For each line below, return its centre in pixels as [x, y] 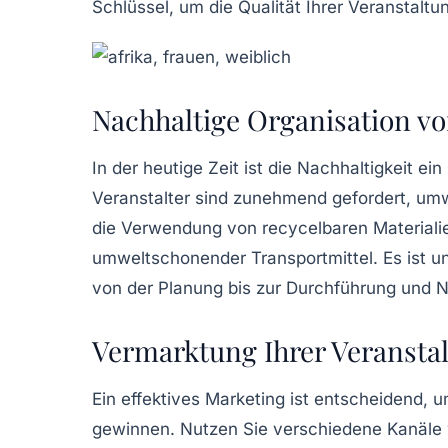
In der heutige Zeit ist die [194, 167]
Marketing [245, 398]
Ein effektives [148, 398]
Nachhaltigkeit [355, 167]
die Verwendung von [177, 227]
